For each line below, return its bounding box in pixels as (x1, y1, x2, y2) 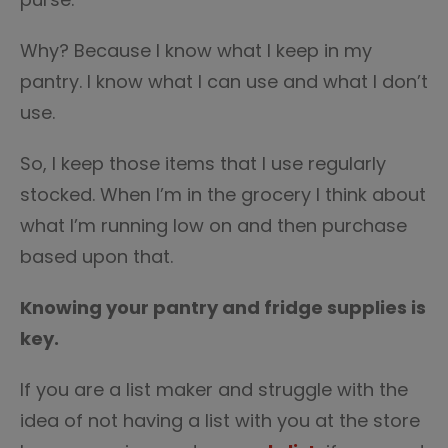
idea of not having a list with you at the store (20, 408, 420, 433)
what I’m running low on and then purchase (20, 213, 407, 238)
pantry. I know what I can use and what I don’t (20, 69, 428, 94)
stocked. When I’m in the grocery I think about (20, 182, 426, 207)
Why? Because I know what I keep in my (20, 38, 372, 63)
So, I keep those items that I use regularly (20, 151, 386, 176)
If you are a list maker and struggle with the (20, 377, 408, 402)
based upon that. (20, 244, 173, 269)
